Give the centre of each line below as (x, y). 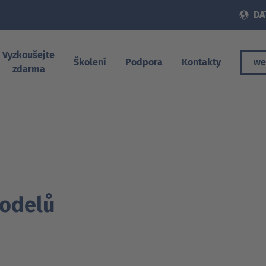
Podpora (144, 62)
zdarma (28, 69)
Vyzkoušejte (28, 55)
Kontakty (201, 62)
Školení (90, 62)
